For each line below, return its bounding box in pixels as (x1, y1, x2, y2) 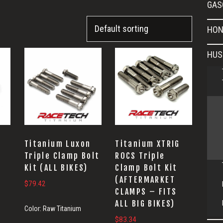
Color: (24, 204, 43, 213)
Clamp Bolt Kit (115, 162, 178, 173)
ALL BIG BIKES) (115, 198, 175, 209)
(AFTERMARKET (115, 174, 176, 185)
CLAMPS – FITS (115, 186, 177, 197)
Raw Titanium (42, 204, 81, 213)
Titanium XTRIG (115, 138, 180, 149)
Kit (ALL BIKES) (24, 162, 88, 173)
